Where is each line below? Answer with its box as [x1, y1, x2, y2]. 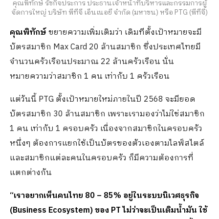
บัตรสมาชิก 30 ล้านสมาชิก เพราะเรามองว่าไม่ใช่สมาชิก [10, 108, 205, 121]
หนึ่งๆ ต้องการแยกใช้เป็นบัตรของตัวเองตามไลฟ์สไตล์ [10, 137, 204, 151]
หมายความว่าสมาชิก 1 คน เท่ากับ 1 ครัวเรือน [10, 70, 170, 84]
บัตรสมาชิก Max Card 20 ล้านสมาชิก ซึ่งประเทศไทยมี [10, 41, 201, 54]
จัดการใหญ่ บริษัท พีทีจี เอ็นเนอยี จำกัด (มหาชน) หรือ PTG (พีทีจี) [11, 7, 208, 19]
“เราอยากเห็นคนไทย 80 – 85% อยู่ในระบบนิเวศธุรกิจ [10, 189, 199, 203]
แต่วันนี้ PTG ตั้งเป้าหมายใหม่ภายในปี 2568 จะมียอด [10, 93, 196, 107]
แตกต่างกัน [10, 166, 52, 180]
